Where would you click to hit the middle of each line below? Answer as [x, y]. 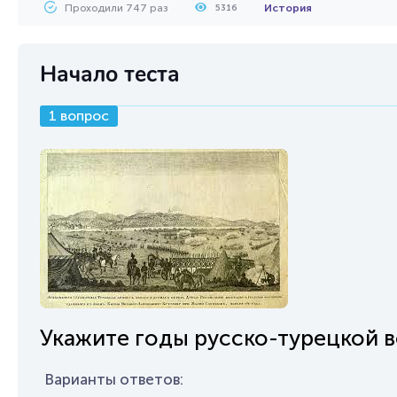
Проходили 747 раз [117, 8]
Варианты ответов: [114, 379]
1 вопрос [79, 116]
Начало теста [110, 74]
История [288, 8]
